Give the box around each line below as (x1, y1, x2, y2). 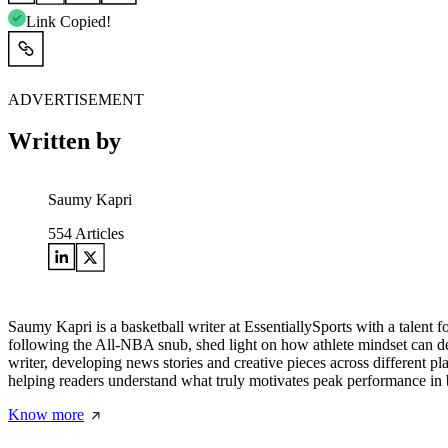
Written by (8, 128, 121, 155)
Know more (8, 406, 84, 424)
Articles (72, 225, 124, 243)
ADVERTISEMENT (8, 90, 144, 108)
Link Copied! (26, 12, 111, 30)
